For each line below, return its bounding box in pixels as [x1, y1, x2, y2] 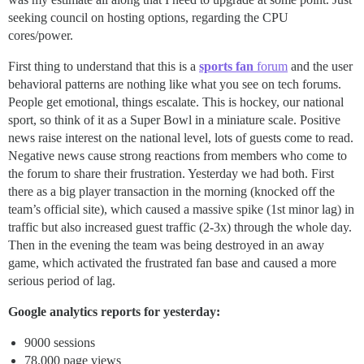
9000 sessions [24, 335, 95, 349]
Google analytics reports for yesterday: [8, 304, 220, 318]
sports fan [199, 58, 253, 73]
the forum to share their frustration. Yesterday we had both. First [8, 166, 334, 180]
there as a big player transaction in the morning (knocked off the [8, 184, 335, 198]
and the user [288, 58, 353, 73]
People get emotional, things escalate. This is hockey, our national [8, 94, 344, 109]
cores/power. [8, 28, 73, 42]
